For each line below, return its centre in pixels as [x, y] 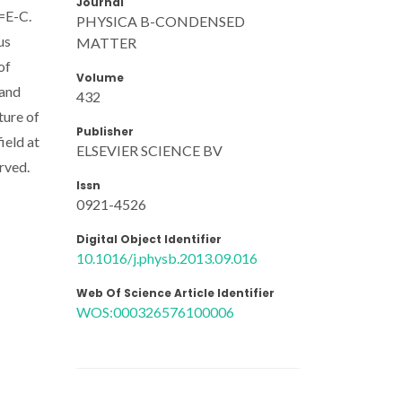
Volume [100, 77]
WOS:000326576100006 [155, 311]
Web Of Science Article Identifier [175, 293]
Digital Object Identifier [149, 239]
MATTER [106, 42]
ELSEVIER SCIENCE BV [149, 150]
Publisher [105, 131]
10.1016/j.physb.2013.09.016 [167, 258]
